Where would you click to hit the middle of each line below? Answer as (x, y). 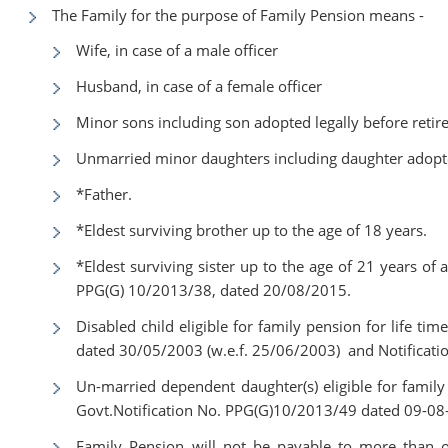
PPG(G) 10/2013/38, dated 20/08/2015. (214, 289)
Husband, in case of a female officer (199, 85)
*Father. (104, 193)
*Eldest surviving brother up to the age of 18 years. (252, 229)
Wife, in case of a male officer (177, 49)
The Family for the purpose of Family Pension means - (238, 14)
